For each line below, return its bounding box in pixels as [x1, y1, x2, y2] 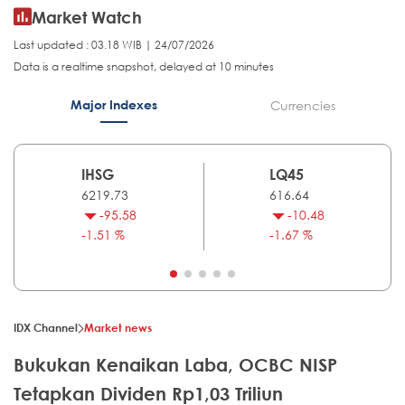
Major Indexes [70, 97, 157, 113]
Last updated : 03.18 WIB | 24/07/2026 [14, 37, 214, 53]
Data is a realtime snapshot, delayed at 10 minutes [14, 59, 274, 75]
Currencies [269, 97, 335, 115]
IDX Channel [14, 320, 78, 335]
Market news [84, 320, 152, 335]
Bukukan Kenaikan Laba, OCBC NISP [14, 354, 337, 376]
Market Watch [32, 7, 142, 28]
